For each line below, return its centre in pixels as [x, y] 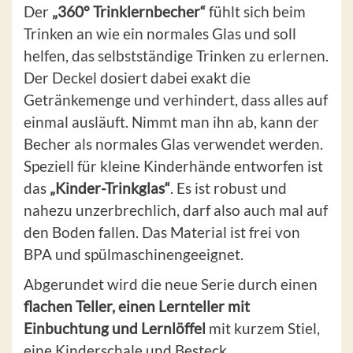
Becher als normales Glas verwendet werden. [173, 144]
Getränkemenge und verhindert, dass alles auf [176, 100]
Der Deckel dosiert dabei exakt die [137, 78]
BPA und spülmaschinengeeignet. [134, 255]
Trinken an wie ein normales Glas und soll [160, 34]
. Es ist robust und [229, 188]
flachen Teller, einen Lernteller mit [137, 307]
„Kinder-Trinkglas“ [110, 188]
